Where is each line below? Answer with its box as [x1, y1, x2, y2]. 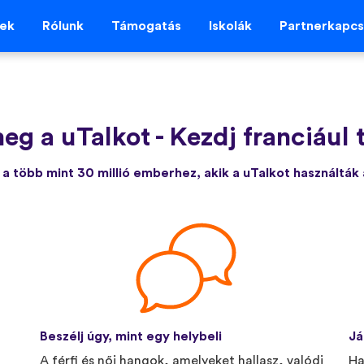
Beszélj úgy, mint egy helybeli [40, 329, 222, 343]
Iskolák [209, 19, 253, 33]
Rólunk [42, 19, 84, 33]
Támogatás [111, 19, 182, 33]
